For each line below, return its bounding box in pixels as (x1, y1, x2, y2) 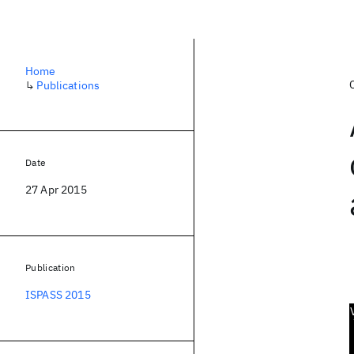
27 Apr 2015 (25, 183, 87, 197)
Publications (36, 78, 100, 92)
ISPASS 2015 (25, 288, 91, 302)
